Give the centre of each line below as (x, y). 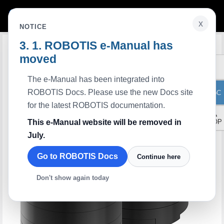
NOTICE (33, 27)
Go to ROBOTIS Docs (77, 156)
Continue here (159, 156)
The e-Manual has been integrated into (96, 79)
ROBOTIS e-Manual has (109, 45)
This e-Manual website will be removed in (104, 122)
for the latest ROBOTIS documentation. (96, 105)
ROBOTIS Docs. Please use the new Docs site (110, 92)
